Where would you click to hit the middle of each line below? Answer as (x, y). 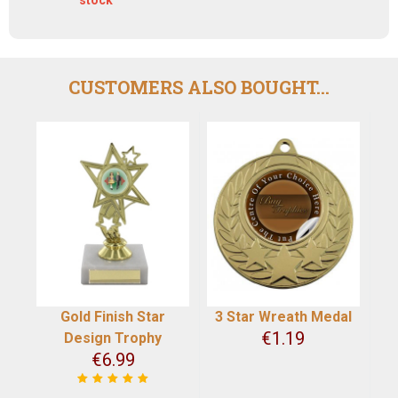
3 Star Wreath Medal (283, 316)
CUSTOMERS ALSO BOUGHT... (199, 87)
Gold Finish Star (113, 316)
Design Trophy (113, 338)
